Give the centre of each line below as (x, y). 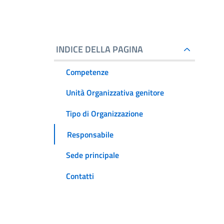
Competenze (87, 72)
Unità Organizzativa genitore (115, 93)
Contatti (80, 176)
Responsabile (90, 134)
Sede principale (92, 155)
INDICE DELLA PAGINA (99, 49)
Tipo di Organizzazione (104, 113)
